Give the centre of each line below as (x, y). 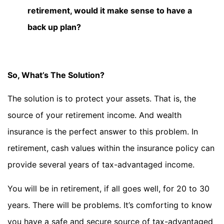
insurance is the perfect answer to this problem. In (103, 132)
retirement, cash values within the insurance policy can (111, 148)
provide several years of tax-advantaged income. (101, 165)
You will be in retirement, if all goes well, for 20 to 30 (108, 188)
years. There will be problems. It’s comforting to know (110, 205)
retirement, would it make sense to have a (110, 10)
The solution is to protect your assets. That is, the (102, 99)
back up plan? (54, 27)
